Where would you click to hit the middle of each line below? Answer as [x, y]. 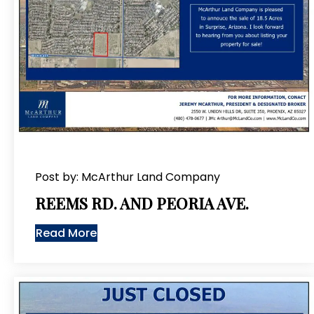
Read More [66, 233]
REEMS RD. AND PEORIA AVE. [142, 203]
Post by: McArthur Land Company [128, 177]
